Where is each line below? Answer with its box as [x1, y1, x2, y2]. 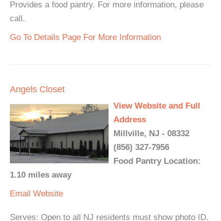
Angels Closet [10, 84, 65, 94]
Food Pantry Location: [113, 156, 201, 166]
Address [113, 115, 146, 124]
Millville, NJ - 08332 [113, 129, 189, 138]
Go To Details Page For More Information [10, 33, 161, 42]
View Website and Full [113, 101, 200, 110]
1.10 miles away [10, 170, 72, 180]
